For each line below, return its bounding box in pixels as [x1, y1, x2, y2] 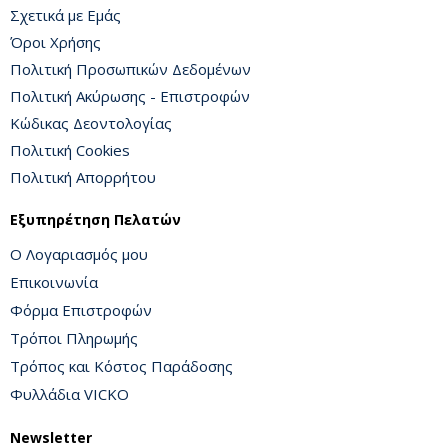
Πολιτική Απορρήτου [10, 167, 156, 187]
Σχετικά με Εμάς [10, 5, 121, 25]
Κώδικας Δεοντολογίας [10, 113, 172, 133]
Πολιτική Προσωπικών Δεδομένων [10, 59, 251, 79]
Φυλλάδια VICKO [10, 384, 129, 404]
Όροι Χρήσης [10, 32, 101, 52]
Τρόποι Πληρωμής [10, 328, 138, 348]
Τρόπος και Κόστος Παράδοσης [10, 356, 233, 376]
